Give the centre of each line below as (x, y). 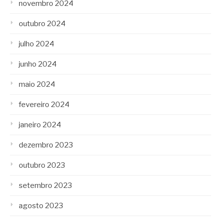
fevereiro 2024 (44, 105)
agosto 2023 (41, 206)
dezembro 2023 (46, 145)
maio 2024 (37, 84)
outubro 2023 (42, 165)
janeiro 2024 (40, 125)
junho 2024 (38, 64)
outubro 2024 (42, 24)
